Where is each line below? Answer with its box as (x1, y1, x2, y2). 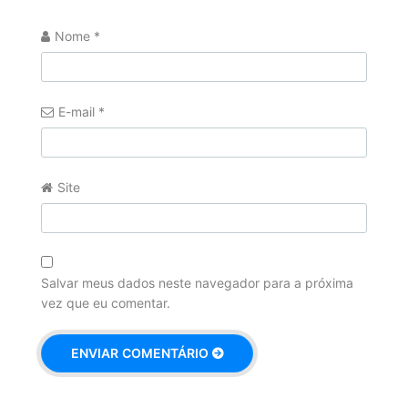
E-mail (57, 104, 98, 120)
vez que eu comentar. (40, 295, 170, 311)
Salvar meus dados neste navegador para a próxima (40, 275, 353, 291)
